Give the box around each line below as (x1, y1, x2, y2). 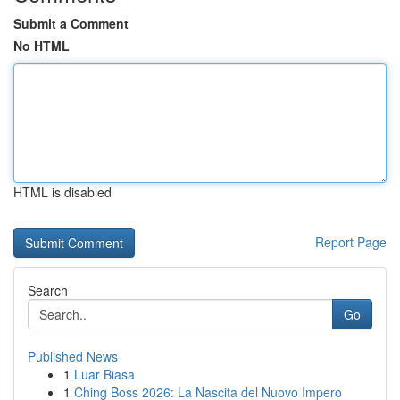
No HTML (13, 37, 70, 54)
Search (28, 281, 68, 299)
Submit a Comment (13, 14, 129, 32)
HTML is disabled (13, 183, 112, 201)
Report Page (315, 233, 387, 251)
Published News (28, 347, 118, 365)
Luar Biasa (74, 365, 135, 383)
